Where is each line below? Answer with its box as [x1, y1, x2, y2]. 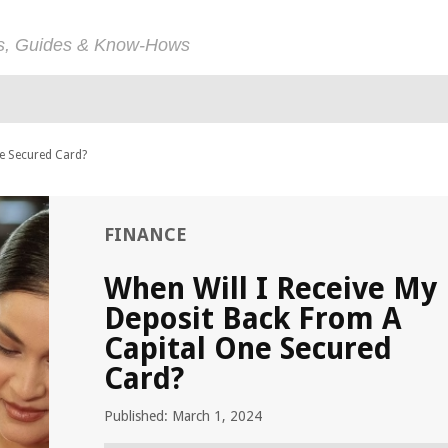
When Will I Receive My [104, 271, 437, 306]
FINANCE [104, 224, 187, 245]
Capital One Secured [104, 331, 392, 366]
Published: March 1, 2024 [104, 408, 262, 424]
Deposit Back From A [104, 301, 402, 336]
